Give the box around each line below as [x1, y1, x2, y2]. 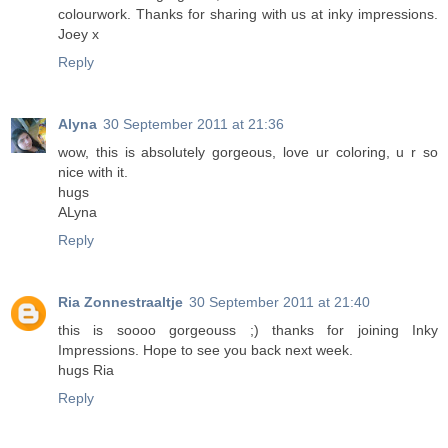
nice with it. [58, 164, 128, 181]
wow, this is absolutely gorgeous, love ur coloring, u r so [58, 144, 438, 161]
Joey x [58, 26, 99, 43]
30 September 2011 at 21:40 [189, 294, 370, 311]
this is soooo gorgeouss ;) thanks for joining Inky [58, 322, 438, 339]
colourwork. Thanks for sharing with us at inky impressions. [58, 6, 438, 23]
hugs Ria [58, 362, 114, 379]
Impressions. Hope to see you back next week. [58, 342, 353, 359]
